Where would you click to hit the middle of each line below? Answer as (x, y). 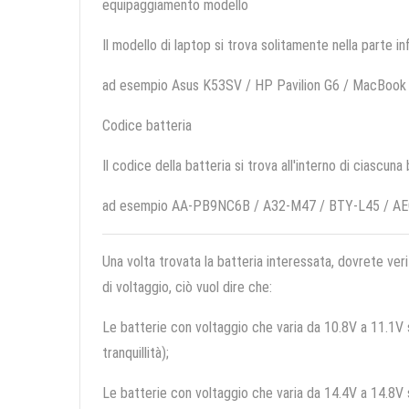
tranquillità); (136, 353)
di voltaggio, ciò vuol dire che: (187, 288)
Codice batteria (147, 126)
